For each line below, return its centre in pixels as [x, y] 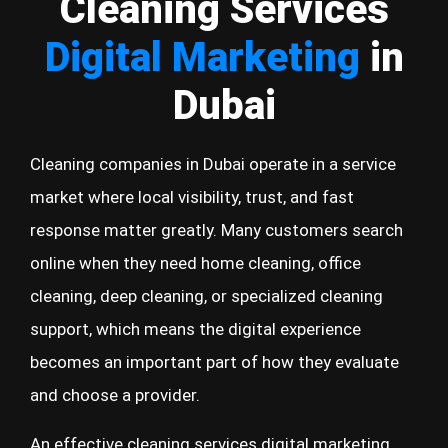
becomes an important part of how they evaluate [214, 362]
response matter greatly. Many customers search [216, 230]
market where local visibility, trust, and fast [192, 197]
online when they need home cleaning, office [195, 263]
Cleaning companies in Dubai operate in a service [213, 164]
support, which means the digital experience [195, 329]
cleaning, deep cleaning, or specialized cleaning [206, 296]
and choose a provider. [115, 395]
